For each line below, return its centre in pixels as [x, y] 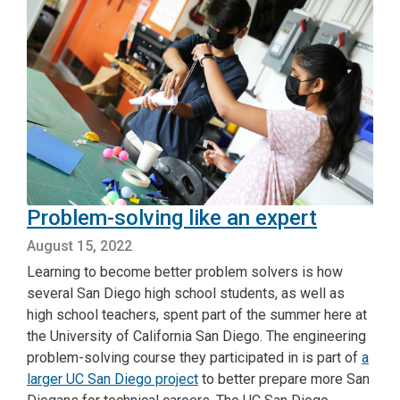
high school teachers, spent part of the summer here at [197, 315]
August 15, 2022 [79, 246]
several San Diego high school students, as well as [186, 294]
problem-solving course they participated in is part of [194, 358]
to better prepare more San [284, 379]
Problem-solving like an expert [172, 218]
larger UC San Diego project [112, 379]
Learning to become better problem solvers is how [185, 272]
